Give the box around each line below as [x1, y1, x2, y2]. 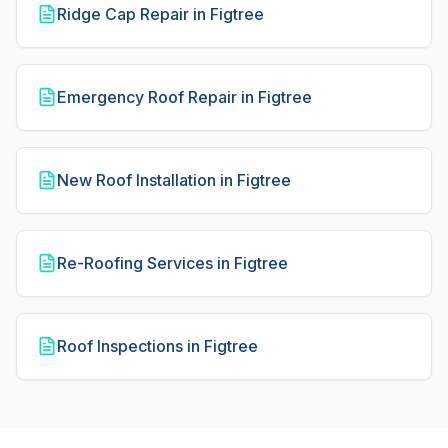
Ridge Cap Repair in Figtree [57, 4, 264, 24]
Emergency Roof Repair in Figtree [57, 87, 312, 107]
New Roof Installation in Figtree [57, 170, 291, 190]
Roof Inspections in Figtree [57, 336, 258, 356]
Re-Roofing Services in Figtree [57, 253, 288, 273]
